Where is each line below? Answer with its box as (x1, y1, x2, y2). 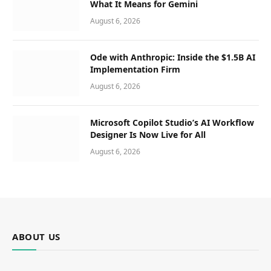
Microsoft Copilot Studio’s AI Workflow (90, 116, 254, 128)
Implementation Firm (90, 63, 180, 75)
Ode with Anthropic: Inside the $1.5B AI (90, 51, 255, 63)
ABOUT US (12, 230, 60, 243)
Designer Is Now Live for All (90, 128, 206, 140)
